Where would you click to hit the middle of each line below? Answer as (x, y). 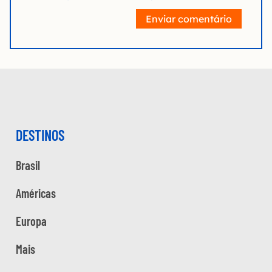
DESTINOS (40, 135)
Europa (31, 221)
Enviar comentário (189, 19)
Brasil (28, 165)
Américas (36, 193)
